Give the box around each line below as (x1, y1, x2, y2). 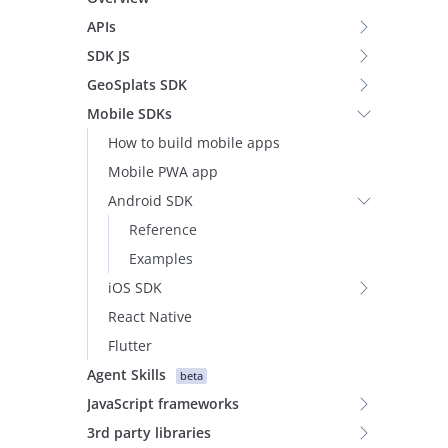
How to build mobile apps (108, 133, 280, 152)
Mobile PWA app (108, 162, 218, 181)
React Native (108, 307, 192, 326)
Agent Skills (87, 365, 166, 384)
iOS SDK (108, 278, 162, 297)
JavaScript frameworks (87, 394, 239, 413)
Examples (129, 249, 193, 268)
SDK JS (87, 46, 130, 65)
